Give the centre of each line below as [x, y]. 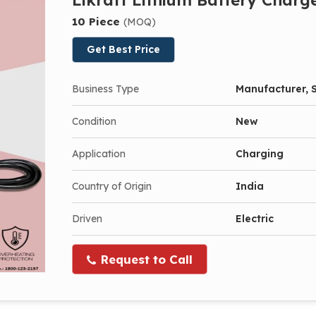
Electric [255, 218]
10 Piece [98, 21]
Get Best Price [123, 49]
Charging [260, 153]
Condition [94, 121]
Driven [87, 218]
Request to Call [145, 259]
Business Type [105, 89]
